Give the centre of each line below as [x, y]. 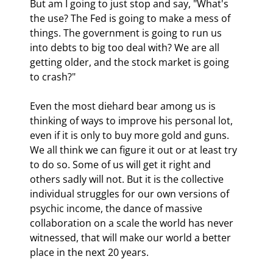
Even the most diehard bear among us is [124, 106]
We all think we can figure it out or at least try [135, 150]
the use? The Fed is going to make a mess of [131, 18]
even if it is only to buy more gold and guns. [131, 135]
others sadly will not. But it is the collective [128, 179]
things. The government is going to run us [127, 33]
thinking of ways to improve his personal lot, [133, 120]
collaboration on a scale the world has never [133, 223]
